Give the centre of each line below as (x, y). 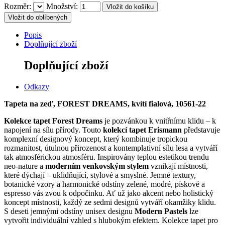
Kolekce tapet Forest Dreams (53, 121)
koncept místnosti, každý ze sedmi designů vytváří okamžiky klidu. (110, 202)
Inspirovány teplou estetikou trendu (153, 157)
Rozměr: (18, 6)
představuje (201, 130)
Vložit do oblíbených (38, 17)
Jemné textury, (173, 175)
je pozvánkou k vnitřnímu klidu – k (159, 121)
